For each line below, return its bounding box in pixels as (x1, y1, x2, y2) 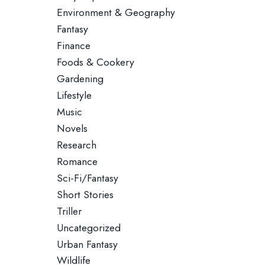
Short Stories (57, 187, 114, 202)
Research (57, 137, 97, 153)
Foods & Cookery (57, 54, 135, 70)
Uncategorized (57, 220, 121, 235)
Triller (57, 203, 82, 219)
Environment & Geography (57, 5, 176, 20)
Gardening (57, 71, 104, 86)
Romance (57, 154, 98, 169)
